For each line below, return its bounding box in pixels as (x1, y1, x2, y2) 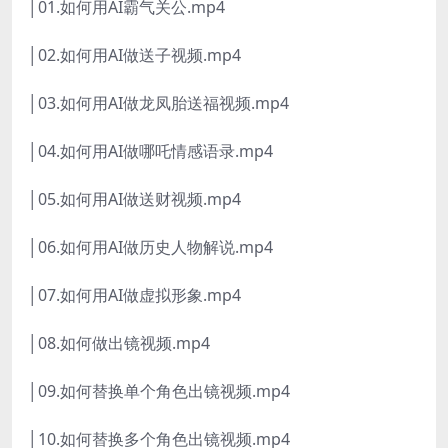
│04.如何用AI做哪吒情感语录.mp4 (28, 140, 273, 163)
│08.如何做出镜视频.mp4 (28, 332, 210, 355)
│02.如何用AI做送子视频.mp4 (28, 44, 241, 67)
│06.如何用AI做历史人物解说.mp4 (28, 236, 273, 259)
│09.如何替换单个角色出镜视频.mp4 (28, 380, 290, 403)
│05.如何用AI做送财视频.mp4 (28, 188, 241, 211)
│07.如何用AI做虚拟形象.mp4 (28, 284, 241, 307)
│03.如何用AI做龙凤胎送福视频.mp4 (28, 92, 289, 115)
